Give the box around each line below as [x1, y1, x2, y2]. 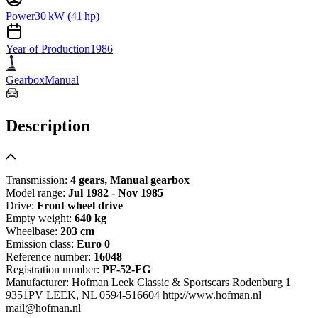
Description [6, 116, 90, 135]
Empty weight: [6, 212, 75, 224]
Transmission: [6, 173, 70, 186]
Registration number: [6, 263, 102, 275]
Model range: [6, 186, 68, 199]
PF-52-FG [102, 263, 150, 275]
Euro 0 [77, 237, 110, 250]
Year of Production [6, 42, 90, 55]
